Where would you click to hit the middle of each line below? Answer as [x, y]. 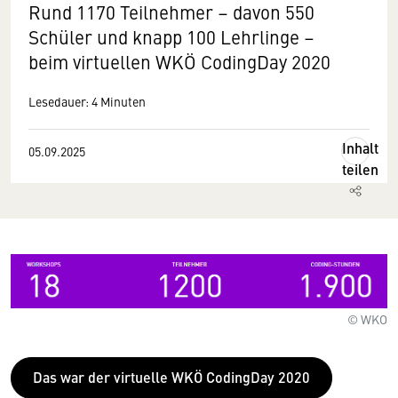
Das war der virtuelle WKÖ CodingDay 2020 [171, 377]
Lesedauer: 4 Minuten [87, 101]
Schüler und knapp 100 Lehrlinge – [171, 37]
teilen [360, 169]
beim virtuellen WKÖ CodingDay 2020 [179, 62]
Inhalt [360, 148]
